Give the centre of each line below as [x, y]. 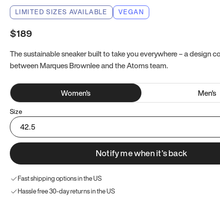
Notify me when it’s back [141, 153]
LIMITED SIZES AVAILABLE [61, 12]
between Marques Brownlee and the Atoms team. [89, 65]
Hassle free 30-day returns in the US [66, 191]
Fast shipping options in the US [60, 179]
